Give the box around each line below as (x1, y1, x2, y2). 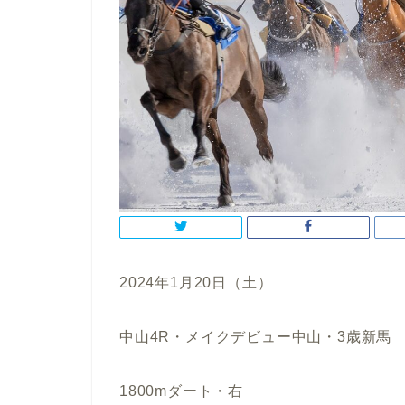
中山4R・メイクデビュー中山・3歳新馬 (119, 328, 392, 344)
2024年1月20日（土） (119, 274, 273, 290)
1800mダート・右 (119, 382, 243, 399)
